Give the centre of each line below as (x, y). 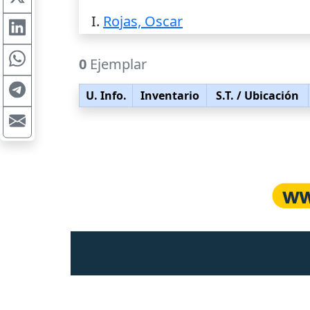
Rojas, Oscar (143, 21)
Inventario (170, 95)
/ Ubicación (266, 95)
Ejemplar (117, 64)
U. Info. (106, 95)
